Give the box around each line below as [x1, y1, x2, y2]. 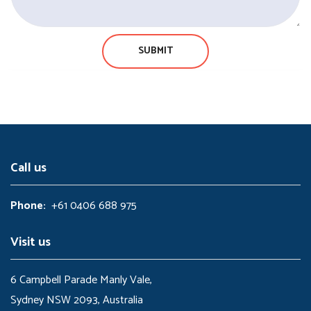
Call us [10, 158, 47, 178]
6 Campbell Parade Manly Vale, [10, 271, 152, 289]
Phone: [10, 196, 46, 215]
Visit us [10, 232, 51, 253]
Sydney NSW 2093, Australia [10, 291, 143, 310]
